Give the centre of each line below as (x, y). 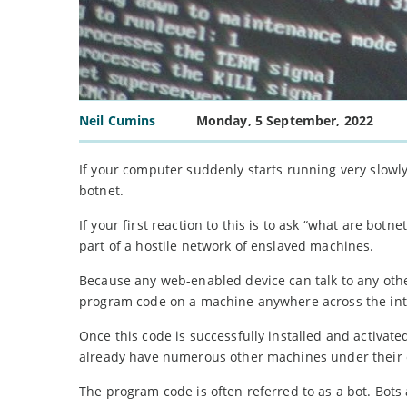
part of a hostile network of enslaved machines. (227, 246)
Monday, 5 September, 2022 (285, 121)
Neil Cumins (118, 121)
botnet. (101, 191)
